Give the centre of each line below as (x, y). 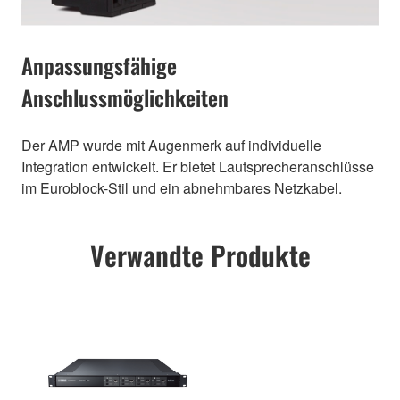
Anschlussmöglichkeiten (125, 97)
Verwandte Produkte (200, 255)
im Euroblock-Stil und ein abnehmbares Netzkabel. (182, 187)
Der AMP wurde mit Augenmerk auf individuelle (171, 145)
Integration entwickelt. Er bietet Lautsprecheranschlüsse (198, 166)
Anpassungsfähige (99, 65)
